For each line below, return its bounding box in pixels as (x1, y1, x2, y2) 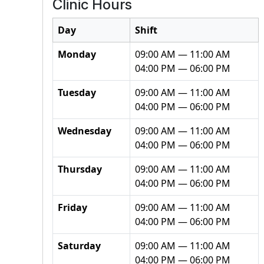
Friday (58, 201, 87, 214)
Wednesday (58, 124, 111, 137)
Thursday (58, 163, 102, 176)
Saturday (58, 239, 101, 252)
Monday (58, 48, 96, 61)
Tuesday (58, 86, 96, 99)
